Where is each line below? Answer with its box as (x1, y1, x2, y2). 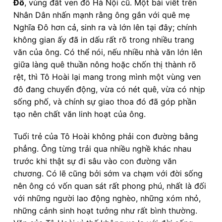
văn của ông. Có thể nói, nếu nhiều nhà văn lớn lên (13, 47, 202, 57)
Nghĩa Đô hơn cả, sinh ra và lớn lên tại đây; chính (13, 22, 197, 32)
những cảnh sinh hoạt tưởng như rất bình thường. (13, 206, 197, 216)
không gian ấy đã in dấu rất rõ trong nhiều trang (13, 34, 194, 45)
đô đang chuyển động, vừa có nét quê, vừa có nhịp (13, 84, 205, 94)
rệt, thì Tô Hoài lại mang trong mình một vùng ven (13, 71, 201, 82)
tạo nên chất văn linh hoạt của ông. (13, 109, 146, 119)
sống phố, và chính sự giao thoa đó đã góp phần (13, 96, 196, 107)
